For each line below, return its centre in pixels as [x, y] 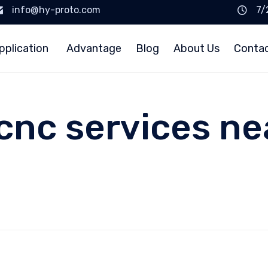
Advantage [94, 48]
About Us [197, 48]
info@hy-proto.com [56, 10]
